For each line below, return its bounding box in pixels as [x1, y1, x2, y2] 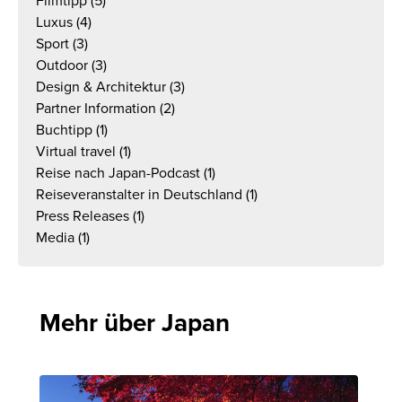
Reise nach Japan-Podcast [36, 164, 200, 182]
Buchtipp [36, 121, 92, 139]
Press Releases [36, 207, 129, 225]
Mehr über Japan [39, 308, 230, 339]
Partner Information [36, 100, 156, 118]
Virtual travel [36, 143, 116, 161]
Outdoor [36, 57, 88, 74]
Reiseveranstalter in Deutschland [36, 186, 242, 204]
